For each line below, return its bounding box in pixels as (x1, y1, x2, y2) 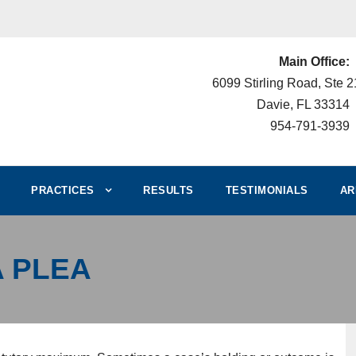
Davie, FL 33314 (256, 98, 350, 111)
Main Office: (278, 55, 350, 68)
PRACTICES (31, 184, 95, 196)
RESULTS (143, 184, 194, 196)
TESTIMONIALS (225, 184, 308, 196)
